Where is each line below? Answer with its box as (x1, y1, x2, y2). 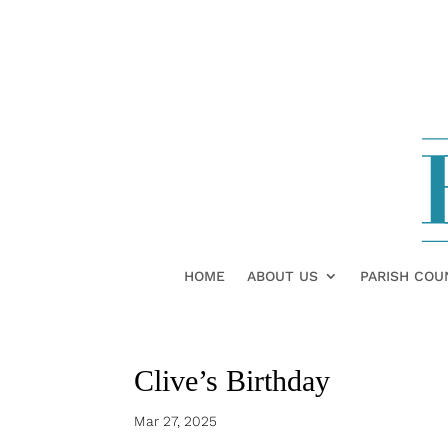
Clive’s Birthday (134, 364, 331, 397)
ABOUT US (247, 268, 318, 284)
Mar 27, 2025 (134, 413, 218, 429)
